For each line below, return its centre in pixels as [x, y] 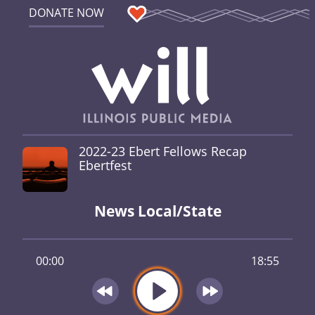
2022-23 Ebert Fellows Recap [163, 151]
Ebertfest [105, 165]
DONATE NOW [66, 13]
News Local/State [157, 211]
